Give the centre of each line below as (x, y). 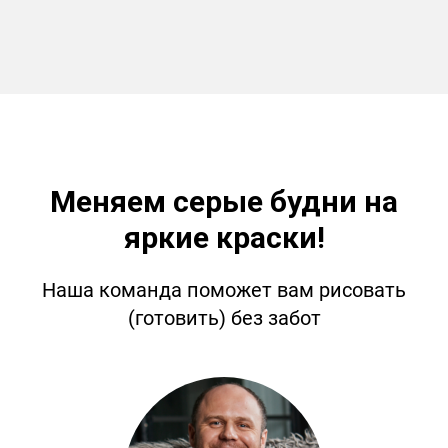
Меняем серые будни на (224, 201)
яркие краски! (224, 237)
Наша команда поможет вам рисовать (224, 290)
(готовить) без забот (224, 318)
